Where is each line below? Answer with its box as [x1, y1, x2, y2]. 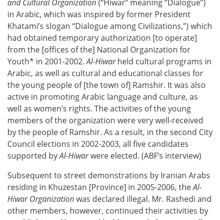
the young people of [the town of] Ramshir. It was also [7, 79, 206, 90]
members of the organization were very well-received [7, 114, 203, 126]
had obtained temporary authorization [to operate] [7, 32, 197, 43]
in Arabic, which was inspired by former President [7, 8, 191, 20]
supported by [7, 150, 59, 161]
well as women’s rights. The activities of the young [7, 103, 191, 114]
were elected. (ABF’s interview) [88, 150, 201, 161]
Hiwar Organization [7, 193, 76, 204]
